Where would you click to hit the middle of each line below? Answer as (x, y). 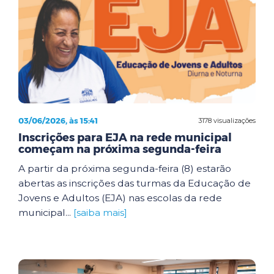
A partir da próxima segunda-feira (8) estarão (125, 168)
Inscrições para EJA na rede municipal (125, 138)
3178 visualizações (227, 120)
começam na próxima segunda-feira (120, 149)
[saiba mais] (100, 213)
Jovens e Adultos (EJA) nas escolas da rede (120, 198)
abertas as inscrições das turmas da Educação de (135, 183)
